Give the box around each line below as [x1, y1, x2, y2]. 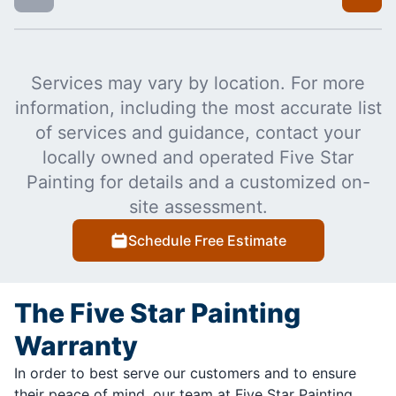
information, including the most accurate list [14, 96, 382, 118]
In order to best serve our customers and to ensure [14, 363, 356, 382]
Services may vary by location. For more [31, 72, 365, 94]
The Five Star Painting [14, 296, 301, 329]
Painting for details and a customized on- [26, 171, 370, 193]
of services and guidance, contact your [35, 121, 361, 143]
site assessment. [128, 195, 268, 217]
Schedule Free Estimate [127, 231, 286, 249]
